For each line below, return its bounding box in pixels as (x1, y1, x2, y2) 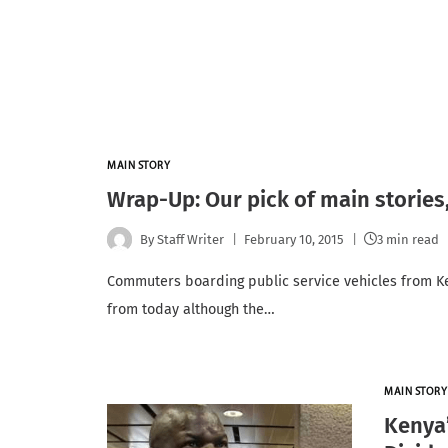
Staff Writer (157, 231, 225, 247)
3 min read (377, 231, 440, 247)
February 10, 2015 (244, 231, 345, 247)
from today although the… (107, 301, 275, 319)
